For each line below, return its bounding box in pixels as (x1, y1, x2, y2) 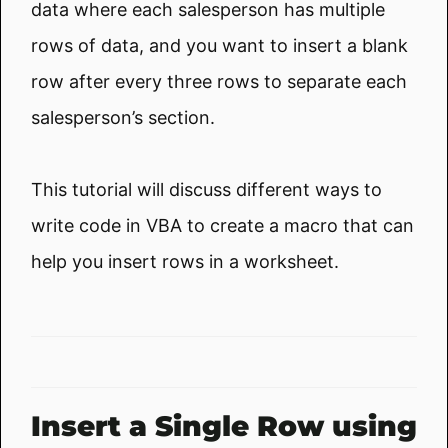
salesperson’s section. (31, 106, 215, 128)
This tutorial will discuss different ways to (31, 178, 382, 200)
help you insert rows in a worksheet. (31, 250, 339, 272)
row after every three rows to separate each (31, 70, 407, 92)
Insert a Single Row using (31, 408, 417, 443)
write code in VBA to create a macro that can (31, 214, 414, 236)
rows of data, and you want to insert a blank (31, 34, 408, 56)
